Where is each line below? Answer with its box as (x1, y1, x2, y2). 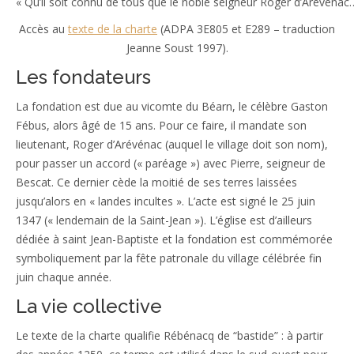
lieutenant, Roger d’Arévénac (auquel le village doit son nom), (16, 137, 328, 153)
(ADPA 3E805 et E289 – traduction (157, 21, 335, 37)
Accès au (19, 21, 68, 37)
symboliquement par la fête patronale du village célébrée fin (16, 250, 322, 266)
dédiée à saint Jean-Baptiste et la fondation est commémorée (16, 232, 333, 247)
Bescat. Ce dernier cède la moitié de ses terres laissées (16, 175, 297, 190)
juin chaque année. (16, 269, 111, 285)
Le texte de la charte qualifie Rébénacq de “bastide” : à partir (16, 328, 323, 344)
